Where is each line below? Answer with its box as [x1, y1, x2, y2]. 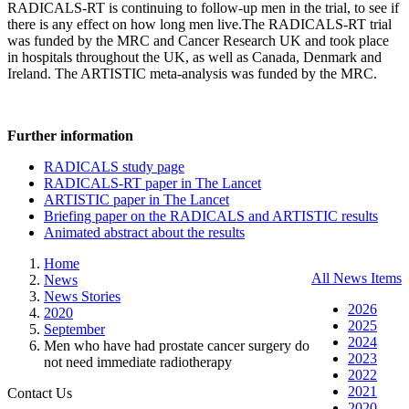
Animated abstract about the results [44, 224, 245, 240]
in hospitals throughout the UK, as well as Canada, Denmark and [7, 48, 382, 65]
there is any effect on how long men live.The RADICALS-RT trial [7, 16, 392, 32]
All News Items [311, 269, 402, 286]
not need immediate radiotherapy [44, 353, 232, 370]
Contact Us [7, 384, 72, 401]
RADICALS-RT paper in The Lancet [44, 174, 261, 191]
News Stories [44, 288, 121, 304]
